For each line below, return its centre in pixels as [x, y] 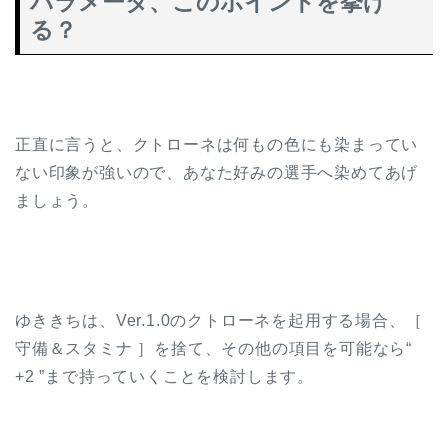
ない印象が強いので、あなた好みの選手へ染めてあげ [217, 172]
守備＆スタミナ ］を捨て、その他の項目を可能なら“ [213, 348]
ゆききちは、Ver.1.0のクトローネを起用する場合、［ [219, 320]
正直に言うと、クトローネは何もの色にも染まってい [217, 144]
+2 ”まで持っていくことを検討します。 [164, 376]
